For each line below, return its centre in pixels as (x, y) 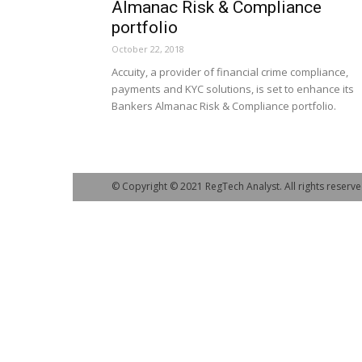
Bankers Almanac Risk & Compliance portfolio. (224, 106)
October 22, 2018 (148, 49)
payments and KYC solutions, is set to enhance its (233, 89)
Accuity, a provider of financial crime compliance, (230, 72)
